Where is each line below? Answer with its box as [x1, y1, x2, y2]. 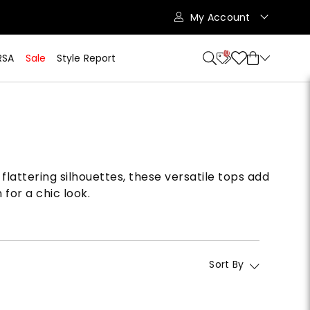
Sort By [209, 257, 244, 271]
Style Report [56, 51, 116, 65]
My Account [190, 10, 253, 24]
